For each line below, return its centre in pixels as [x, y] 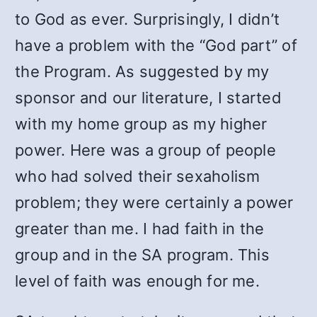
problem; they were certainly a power [154, 202]
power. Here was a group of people [145, 150]
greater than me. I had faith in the [140, 229]
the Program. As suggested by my [142, 71]
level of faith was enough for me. [137, 281]
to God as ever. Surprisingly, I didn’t [148, 19]
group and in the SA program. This [142, 255]
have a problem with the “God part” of [156, 45]
